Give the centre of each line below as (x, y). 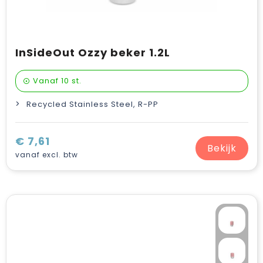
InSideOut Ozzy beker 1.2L (92, 53)
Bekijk (222, 148)
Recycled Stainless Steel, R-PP (92, 104)
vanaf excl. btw (46, 155)
